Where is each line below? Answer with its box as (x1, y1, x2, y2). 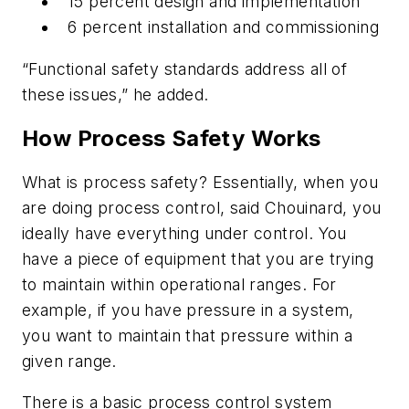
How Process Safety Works (22, 124, 321, 152)
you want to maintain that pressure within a (22, 325, 353, 345)
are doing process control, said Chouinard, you (22, 197, 382, 217)
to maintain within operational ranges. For (22, 274, 337, 294)
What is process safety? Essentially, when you (22, 172, 378, 192)
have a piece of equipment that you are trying (22, 248, 373, 268)
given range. (22, 351, 117, 371)
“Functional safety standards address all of (22, 58, 348, 79)
